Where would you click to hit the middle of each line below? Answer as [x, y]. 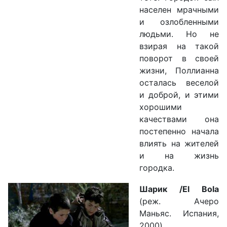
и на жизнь [179, 156]
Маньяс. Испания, [179, 214]
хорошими [161, 107]
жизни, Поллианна [179, 71]
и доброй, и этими [179, 95]
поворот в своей [179, 59]
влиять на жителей [179, 144]
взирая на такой [179, 46]
